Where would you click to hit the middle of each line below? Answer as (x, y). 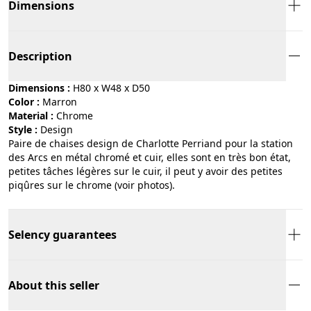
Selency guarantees (62, 234)
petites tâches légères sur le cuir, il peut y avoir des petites (145, 171)
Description (40, 56)
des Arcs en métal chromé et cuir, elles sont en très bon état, (150, 157)
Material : (31, 115)
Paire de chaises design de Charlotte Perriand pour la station (151, 143)
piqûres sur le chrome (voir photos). (92, 185)
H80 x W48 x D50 (111, 87)
